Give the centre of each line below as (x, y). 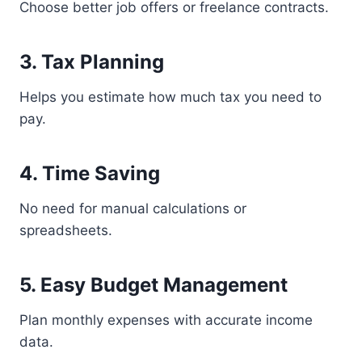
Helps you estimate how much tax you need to (170, 97)
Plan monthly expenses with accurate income (166, 320)
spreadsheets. (66, 230)
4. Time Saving (90, 173)
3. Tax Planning (92, 62)
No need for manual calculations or (133, 208)
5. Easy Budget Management (154, 285)
